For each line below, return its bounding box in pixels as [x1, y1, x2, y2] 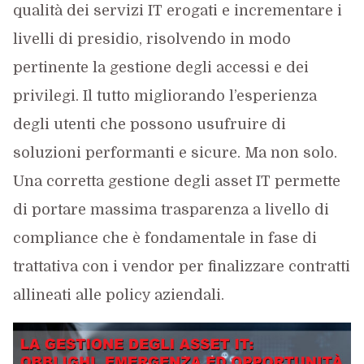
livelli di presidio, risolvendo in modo [12, 31, 291, 47]
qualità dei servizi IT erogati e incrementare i [12, 2, 342, 19]
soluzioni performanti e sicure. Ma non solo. [12, 145, 337, 161]
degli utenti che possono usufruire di [12, 116, 286, 132]
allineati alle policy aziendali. [12, 287, 224, 303]
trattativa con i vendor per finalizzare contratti [12, 258, 350, 275]
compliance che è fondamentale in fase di [12, 230, 317, 246]
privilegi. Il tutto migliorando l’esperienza [12, 88, 317, 104]
